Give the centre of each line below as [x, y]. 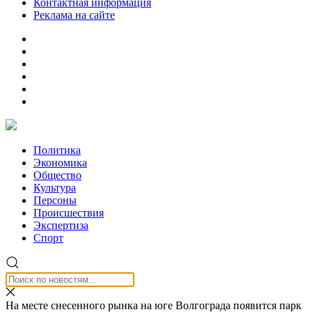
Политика [57, 150]
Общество [57, 175]
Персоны [55, 200]
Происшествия [69, 213]
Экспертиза [61, 225]
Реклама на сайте [74, 15]
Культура [55, 188]
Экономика [60, 163]
